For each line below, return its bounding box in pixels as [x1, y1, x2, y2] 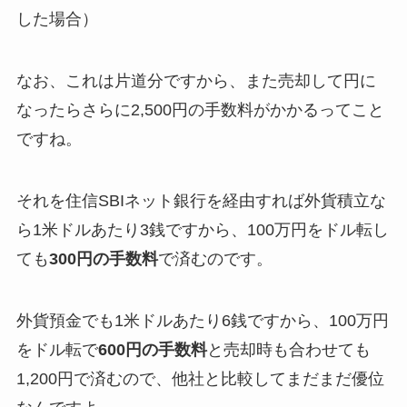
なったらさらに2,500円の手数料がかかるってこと [15, 101, 384, 120]
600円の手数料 [97, 340, 207, 359]
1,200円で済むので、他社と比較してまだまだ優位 [15, 369, 384, 388]
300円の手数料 [48, 250, 158, 269]
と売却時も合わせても [206, 340, 371, 359]
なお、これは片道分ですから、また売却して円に [15, 72, 376, 91]
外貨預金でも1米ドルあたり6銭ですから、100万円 [15, 311, 389, 330]
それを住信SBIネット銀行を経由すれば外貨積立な [15, 192, 386, 211]
